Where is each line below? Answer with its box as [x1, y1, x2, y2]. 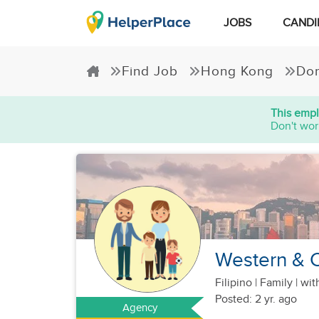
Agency [122, 302, 158, 314]
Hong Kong [201, 63, 273, 79]
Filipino [215, 276, 255, 290]
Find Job [122, 63, 178, 79]
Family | [257, 276, 300, 290]
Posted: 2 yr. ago [215, 293, 297, 306]
